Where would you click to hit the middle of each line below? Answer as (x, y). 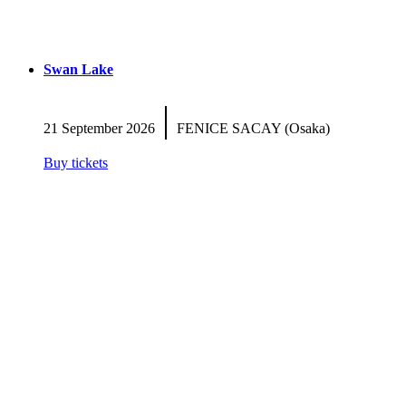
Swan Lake (78, 70)
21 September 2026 (103, 128)
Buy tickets (76, 162)
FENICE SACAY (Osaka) (250, 128)
